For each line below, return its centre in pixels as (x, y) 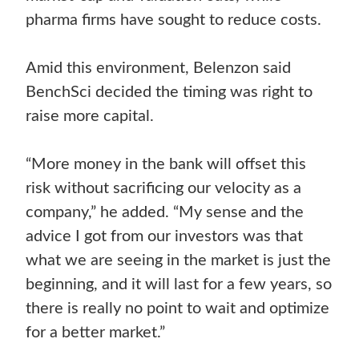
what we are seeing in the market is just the (179, 261)
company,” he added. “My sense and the (165, 213)
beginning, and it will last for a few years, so (179, 285)
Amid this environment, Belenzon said (159, 69)
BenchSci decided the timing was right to (169, 93)
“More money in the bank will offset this (166, 165)
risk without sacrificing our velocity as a (164, 189)
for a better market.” (96, 333)
